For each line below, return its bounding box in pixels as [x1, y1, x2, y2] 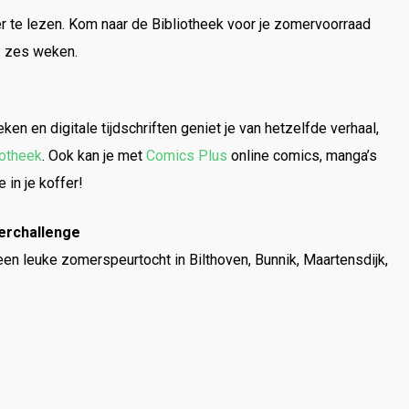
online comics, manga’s [227, 147, 377, 164]
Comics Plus [146, 147, 227, 164]
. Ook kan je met [42, 147, 146, 164]
